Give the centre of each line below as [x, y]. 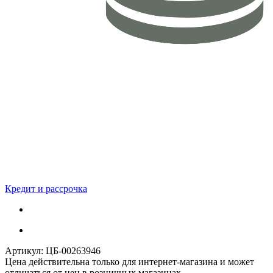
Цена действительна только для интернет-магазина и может [129, 261]
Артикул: [24, 250]
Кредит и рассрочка [46, 188]
